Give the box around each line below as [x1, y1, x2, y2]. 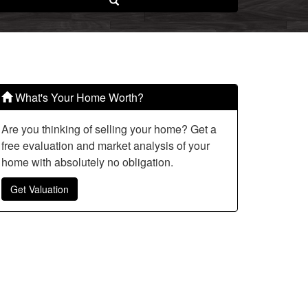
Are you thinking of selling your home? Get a [1, 121, 217, 137]
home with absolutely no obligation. [1, 154, 173, 170]
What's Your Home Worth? [12, 89, 144, 106]
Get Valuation [10, 182, 69, 197]
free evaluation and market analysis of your [1, 137, 210, 154]
